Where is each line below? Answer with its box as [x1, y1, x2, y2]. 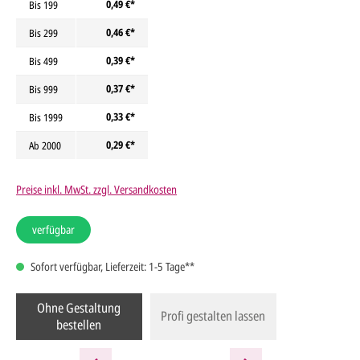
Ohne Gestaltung [37, 299, 121, 317]
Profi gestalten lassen [161, 307, 266, 325]
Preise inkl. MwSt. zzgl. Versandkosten [16, 182, 177, 198]
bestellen [56, 316, 102, 334]
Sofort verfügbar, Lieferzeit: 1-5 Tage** [28, 259, 194, 275]
